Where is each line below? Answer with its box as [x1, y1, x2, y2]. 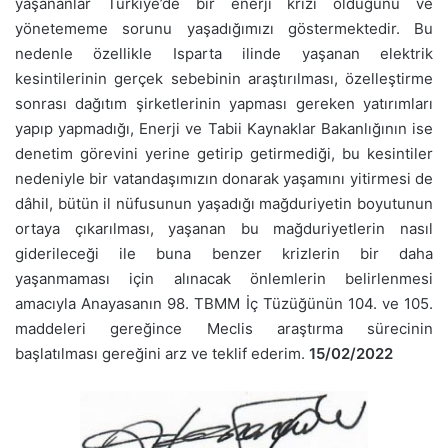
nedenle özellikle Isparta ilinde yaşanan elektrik [15, 43, 433, 63]
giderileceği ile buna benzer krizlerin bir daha [15, 243, 433, 263]
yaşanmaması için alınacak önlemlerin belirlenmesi [15, 268, 433, 288]
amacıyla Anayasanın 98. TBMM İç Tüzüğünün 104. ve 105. [15, 293, 433, 313]
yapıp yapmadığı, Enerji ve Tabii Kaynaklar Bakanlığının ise [15, 118, 433, 138]
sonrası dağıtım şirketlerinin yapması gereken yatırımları [15, 93, 433, 113]
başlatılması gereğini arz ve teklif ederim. [15, 343, 309, 363]
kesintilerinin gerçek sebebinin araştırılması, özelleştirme [15, 68, 433, 88]
